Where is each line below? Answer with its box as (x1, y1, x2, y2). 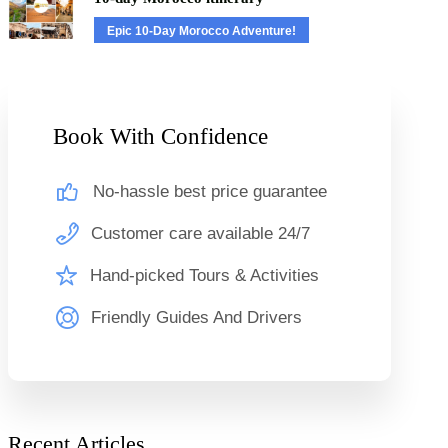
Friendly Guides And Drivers (90, 308, 302, 328)
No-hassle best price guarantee (92, 182, 327, 202)
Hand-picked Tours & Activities (89, 266, 319, 286)
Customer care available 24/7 (90, 224, 310, 244)
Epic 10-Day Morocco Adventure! (106, 24, 296, 39)
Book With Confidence (52, 124, 268, 150)
